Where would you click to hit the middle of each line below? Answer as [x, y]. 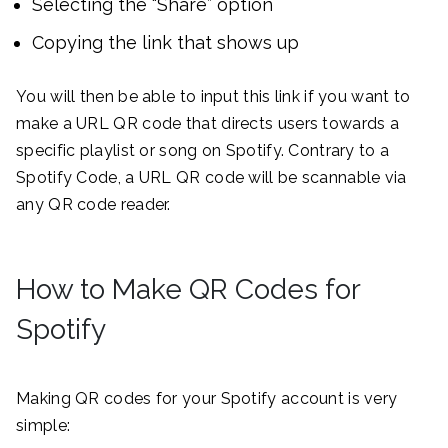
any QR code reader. [93, 204]
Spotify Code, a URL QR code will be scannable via [211, 177]
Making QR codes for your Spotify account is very [207, 398]
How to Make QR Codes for [188, 289]
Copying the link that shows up [165, 42]
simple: [43, 425]
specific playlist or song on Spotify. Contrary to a [203, 150]
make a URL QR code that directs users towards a [208, 123]
